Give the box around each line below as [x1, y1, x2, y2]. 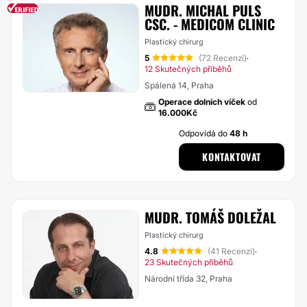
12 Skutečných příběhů [145, 64, 232, 74]
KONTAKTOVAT [202, 149, 261, 164]
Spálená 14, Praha [145, 80, 214, 90]
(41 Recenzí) [208, 246, 255, 256]
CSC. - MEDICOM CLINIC [145, 14, 275, 34]
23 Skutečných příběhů [145, 257, 233, 267]
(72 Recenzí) [199, 53, 247, 63]
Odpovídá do [179, 128, 230, 138]
